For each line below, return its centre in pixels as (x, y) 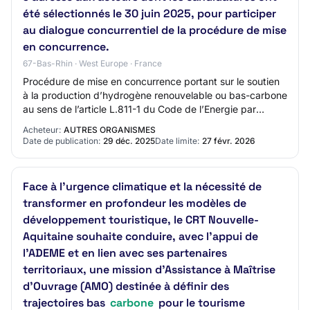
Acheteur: (42, 130)
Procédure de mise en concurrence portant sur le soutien (151, 81)
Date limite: (177, 141)
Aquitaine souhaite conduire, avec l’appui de (140, 236)
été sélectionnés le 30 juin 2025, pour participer (149, 13)
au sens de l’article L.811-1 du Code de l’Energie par (139, 109)
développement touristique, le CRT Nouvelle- (141, 220)
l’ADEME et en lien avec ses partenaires (125, 253)
